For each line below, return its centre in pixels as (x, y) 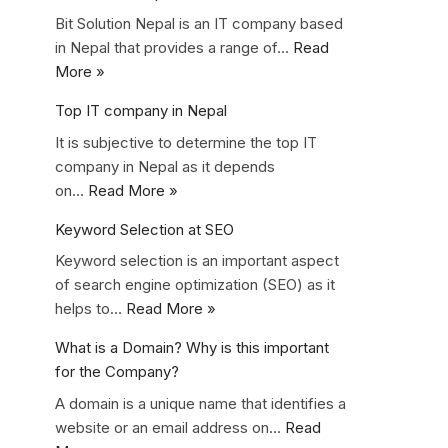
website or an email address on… (170, 427)
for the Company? (117, 371)
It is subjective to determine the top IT (186, 142)
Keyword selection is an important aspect (197, 260)
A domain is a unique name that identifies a (200, 403)
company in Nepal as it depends (165, 166)
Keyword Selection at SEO (144, 229)
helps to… (90, 308)
